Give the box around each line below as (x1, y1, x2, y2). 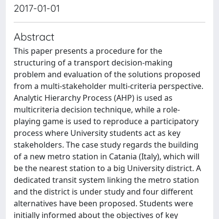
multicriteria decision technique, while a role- (14, 104, 180, 115)
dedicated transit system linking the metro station (14, 174, 199, 185)
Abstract (14, 29, 54, 43)
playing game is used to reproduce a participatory (14, 115, 198, 127)
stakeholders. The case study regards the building (14, 139, 198, 150)
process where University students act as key (14, 127, 180, 138)
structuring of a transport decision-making (14, 57, 173, 68)
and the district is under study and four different (14, 186, 193, 197)
